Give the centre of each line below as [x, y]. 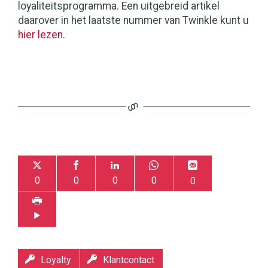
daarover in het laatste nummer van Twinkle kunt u [133, 21]
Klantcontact [129, 260]
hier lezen [40, 35]
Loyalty [56, 260]
